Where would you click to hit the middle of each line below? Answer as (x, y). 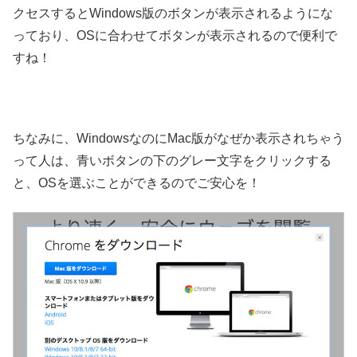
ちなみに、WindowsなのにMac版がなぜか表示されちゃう (178, 139)
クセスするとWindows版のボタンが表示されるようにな (173, 14)
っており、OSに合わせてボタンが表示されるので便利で (175, 36)
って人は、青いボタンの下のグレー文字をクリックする (172, 161)
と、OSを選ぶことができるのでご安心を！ (137, 183)
